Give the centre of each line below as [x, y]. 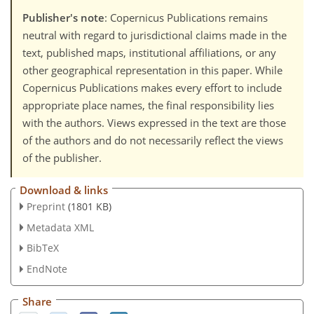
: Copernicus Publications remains [186, 18]
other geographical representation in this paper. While [152, 70]
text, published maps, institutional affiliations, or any [149, 53]
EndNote [47, 269]
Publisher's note [63, 18]
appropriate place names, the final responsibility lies [148, 105]
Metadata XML [60, 227]
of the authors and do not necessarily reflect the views [153, 141]
